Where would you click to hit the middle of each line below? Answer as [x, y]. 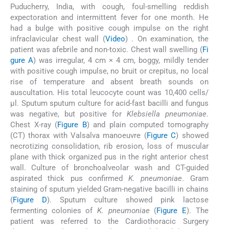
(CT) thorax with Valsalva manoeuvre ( [78, 136]
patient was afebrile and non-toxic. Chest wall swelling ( [106, 50]
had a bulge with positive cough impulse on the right [109, 28]
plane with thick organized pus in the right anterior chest [109, 157]
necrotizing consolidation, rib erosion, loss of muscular [109, 146]
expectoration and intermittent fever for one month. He [109, 18]
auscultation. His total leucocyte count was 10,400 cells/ [109, 93]
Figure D [30, 200]
